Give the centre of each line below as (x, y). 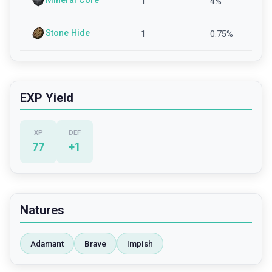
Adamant (47, 243)
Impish (140, 243)
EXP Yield (47, 98)
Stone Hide (68, 33)
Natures (42, 210)
